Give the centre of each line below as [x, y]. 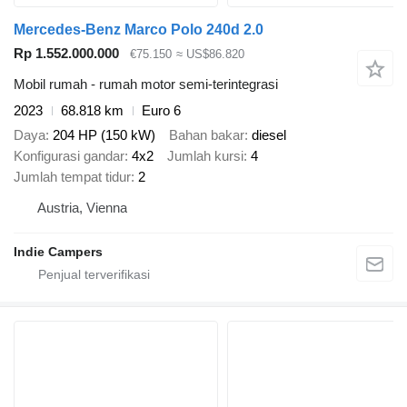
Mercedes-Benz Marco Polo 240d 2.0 [139, 29]
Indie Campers [58, 251]
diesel [269, 134]
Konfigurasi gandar [69, 155]
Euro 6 [161, 111]
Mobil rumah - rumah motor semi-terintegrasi [146, 84]
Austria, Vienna [82, 207]
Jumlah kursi [205, 155]
